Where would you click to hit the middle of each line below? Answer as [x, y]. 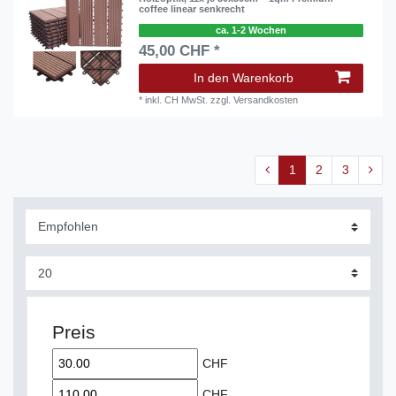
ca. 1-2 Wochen [251, 30]
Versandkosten [266, 100]
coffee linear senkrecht [192, 9]
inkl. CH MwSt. [177, 100]
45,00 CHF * [180, 51]
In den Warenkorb [244, 78]
